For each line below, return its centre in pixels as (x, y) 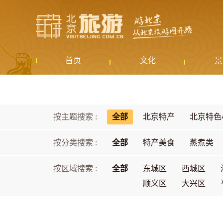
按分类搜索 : (75, 143)
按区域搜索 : (75, 168)
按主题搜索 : (75, 117)
